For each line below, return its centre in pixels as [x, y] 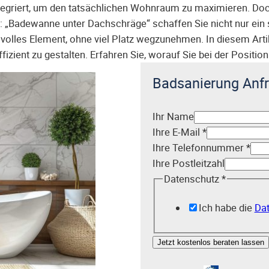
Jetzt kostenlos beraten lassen [211, 242]
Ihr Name [173, 116]
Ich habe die [226, 208]
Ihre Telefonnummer [199, 147]
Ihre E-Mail [177, 132]
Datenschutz [192, 179]
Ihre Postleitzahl [189, 163]
